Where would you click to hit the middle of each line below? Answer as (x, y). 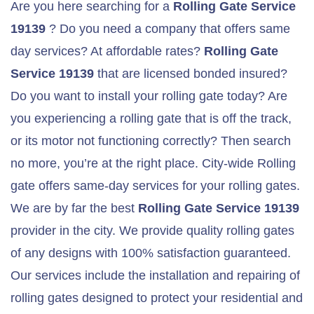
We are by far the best (74, 208)
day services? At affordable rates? (107, 51)
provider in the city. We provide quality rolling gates (152, 230)
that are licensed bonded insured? (191, 73)
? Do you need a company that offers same (168, 28)
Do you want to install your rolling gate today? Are (149, 96)
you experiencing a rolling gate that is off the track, (151, 118)
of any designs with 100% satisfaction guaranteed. (151, 253)
